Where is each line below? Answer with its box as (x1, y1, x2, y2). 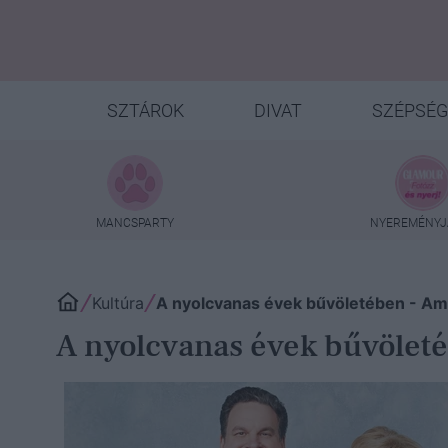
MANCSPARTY (96, 215, 174, 230)
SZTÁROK (106, 100, 184, 121)
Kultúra (92, 293, 144, 313)
